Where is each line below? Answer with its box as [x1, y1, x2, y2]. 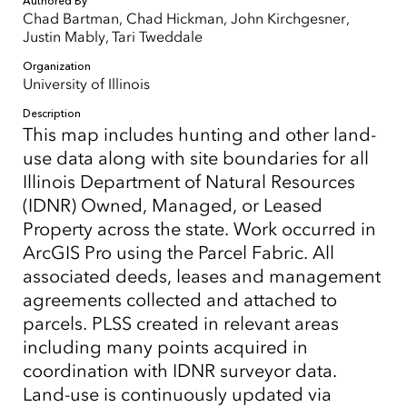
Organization [23, 60, 91, 73]
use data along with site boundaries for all [23, 147, 369, 169]
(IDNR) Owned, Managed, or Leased [23, 194, 323, 216]
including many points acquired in [23, 336, 308, 358]
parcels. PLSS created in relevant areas [23, 313, 339, 334]
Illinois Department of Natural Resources [23, 171, 355, 193]
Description [23, 107, 81, 120]
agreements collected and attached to [23, 289, 337, 311]
